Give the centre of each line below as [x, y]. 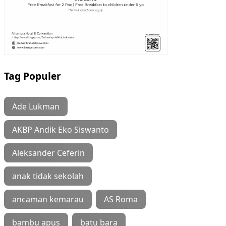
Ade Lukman [36, 106]
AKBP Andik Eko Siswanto [61, 129]
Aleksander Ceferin [48, 153]
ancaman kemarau [48, 199]
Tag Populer [33, 76]
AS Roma [121, 199]
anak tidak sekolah [48, 176]
